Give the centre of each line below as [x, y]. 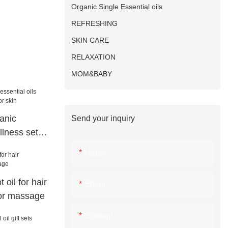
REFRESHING [95, 24]
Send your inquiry [103, 119]
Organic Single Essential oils [117, 7]
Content [99, 215]
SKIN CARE [90, 40]
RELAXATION [94, 57]
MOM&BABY [92, 74]
